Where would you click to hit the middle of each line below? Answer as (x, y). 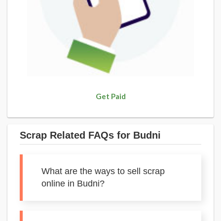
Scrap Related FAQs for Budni (90, 135)
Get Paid (110, 96)
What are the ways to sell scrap (103, 171)
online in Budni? (73, 184)
